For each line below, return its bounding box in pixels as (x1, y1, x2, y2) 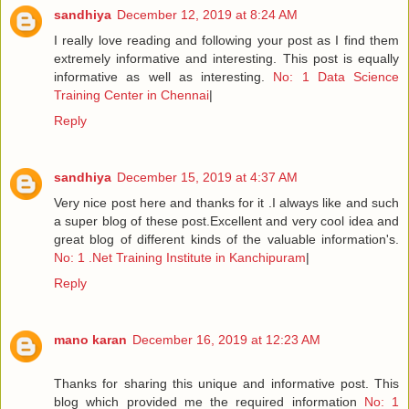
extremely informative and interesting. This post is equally (54, 50, 399, 66)
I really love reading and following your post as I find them (54, 32, 399, 47)
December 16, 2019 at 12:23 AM (132, 331, 320, 347)
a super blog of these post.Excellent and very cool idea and (54, 213, 399, 228)
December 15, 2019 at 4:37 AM (117, 169, 298, 184)
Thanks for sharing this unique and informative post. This (54, 375, 399, 391)
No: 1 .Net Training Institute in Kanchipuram (54, 249, 306, 265)
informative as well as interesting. (54, 68, 274, 84)
